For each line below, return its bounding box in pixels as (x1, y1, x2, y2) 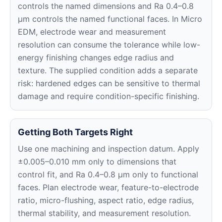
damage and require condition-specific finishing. (18, 91, 199, 101)
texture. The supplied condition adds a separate (18, 65, 198, 75)
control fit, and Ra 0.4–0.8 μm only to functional (18, 169, 198, 179)
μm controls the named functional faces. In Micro (18, 14, 202, 24)
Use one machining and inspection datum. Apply (18, 144, 199, 154)
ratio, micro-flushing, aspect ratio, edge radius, (18, 195, 194, 205)
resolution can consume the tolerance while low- (18, 40, 200, 50)
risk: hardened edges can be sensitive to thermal (18, 78, 200, 88)
